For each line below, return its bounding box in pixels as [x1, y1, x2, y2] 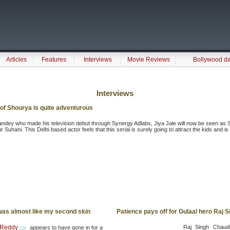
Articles [6, 56, 27, 63]
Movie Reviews [127, 56, 170, 63]
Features [42, 56, 66, 63]
